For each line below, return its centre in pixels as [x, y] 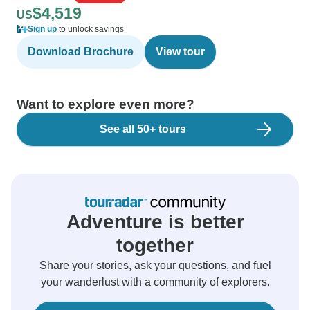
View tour [180, 52]
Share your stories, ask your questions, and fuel [155, 265]
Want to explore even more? [106, 104]
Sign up [42, 29]
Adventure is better [155, 222]
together [155, 245]
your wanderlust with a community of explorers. [155, 282]
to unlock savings [90, 29]
